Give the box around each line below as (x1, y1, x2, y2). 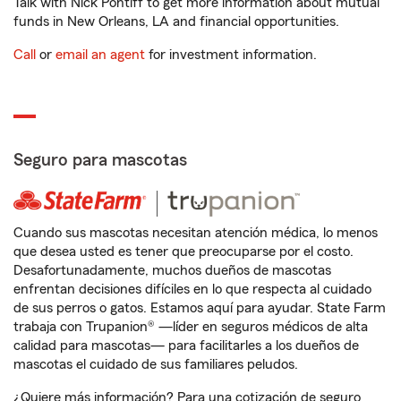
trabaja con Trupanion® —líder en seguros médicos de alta (13, 320, 368, 335)
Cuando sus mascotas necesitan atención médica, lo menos (13, 226, 378, 241)
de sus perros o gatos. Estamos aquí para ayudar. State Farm (13, 301, 386, 316)
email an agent (55, 47, 145, 63)
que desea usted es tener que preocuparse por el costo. (13, 244, 354, 260)
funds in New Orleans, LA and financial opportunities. (13, 14, 339, 30)
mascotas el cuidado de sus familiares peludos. (13, 357, 298, 372)
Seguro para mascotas (13, 151, 187, 170)
